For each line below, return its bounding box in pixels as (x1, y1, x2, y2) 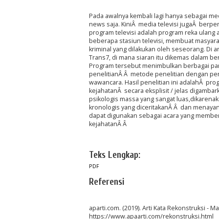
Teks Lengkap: (89, 149, 140, 160)
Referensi (89, 176, 125, 187)
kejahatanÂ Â (89, 120, 128, 129)
